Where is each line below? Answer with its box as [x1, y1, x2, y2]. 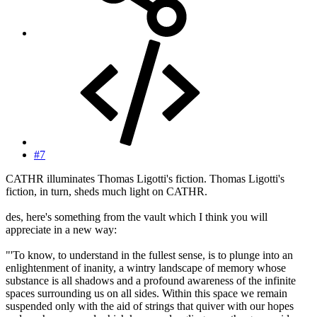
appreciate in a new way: [6, 224, 117, 236]
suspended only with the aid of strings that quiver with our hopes [6, 300, 294, 313]
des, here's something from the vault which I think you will [6, 211, 267, 224]
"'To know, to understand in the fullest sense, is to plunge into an [6, 249, 293, 262]
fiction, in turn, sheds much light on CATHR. [6, 185, 207, 198]
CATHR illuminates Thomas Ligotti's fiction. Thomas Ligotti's [6, 173, 284, 185]
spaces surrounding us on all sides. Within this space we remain [6, 287, 287, 300]
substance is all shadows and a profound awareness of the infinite [6, 275, 296, 287]
